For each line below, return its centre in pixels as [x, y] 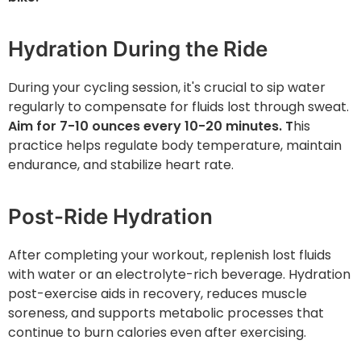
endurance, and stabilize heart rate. [121, 165]
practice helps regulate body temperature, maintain [175, 146]
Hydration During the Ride [138, 49]
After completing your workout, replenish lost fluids [170, 255]
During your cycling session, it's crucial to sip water [167, 88]
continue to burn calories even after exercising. [157, 333]
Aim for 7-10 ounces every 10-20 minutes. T [151, 127]
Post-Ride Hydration [110, 217]
